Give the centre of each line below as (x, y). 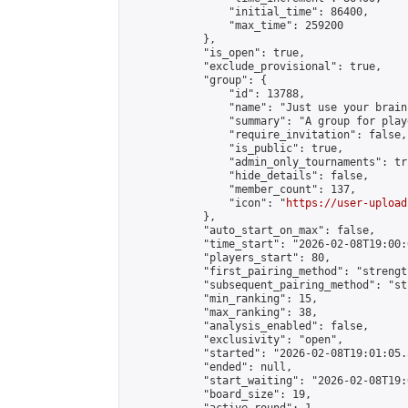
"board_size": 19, (219, 394)
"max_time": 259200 (235, 25)
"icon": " (206, 203)
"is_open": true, (216, 53)
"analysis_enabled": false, (248, 326)
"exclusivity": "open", (235, 340)
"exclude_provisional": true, (254, 66)
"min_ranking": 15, (222, 299)
